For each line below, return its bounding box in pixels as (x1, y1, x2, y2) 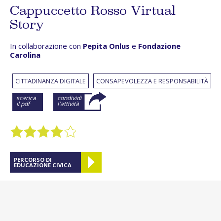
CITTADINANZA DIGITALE (15, 76, 86, 86)
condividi (57, 94, 81, 103)
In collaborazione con (10, 41, 83, 51)
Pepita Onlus (83, 41, 130, 51)
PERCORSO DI (14, 156, 52, 164)
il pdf (16, 100, 30, 109)
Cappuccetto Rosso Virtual (10, 2, 176, 21)
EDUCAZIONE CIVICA (14, 161, 72, 169)
